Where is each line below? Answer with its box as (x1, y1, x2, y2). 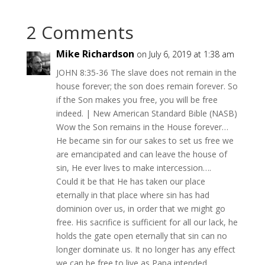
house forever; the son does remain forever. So (56, 80, 238, 92)
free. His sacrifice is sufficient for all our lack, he (56, 216, 238, 228)
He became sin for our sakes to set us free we (56, 135, 234, 146)
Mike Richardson (56, 47, 134, 60)
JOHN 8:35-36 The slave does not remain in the (56, 67, 237, 78)
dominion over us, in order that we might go (56, 203, 225, 214)
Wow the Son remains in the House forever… (56, 121, 228, 132)
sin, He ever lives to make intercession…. (56, 162, 211, 173)
